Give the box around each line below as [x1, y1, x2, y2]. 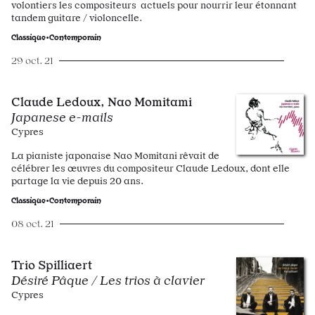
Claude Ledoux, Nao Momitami [11, 94, 192, 109]
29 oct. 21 [11, 55, 53, 66]
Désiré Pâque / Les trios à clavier [11, 273, 205, 288]
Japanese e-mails [11, 110, 113, 124]
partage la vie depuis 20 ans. [11, 175, 143, 186]
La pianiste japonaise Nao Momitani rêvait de [11, 150, 219, 161]
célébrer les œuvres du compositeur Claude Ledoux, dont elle [11, 162, 290, 174]
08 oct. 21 [11, 218, 54, 229]
